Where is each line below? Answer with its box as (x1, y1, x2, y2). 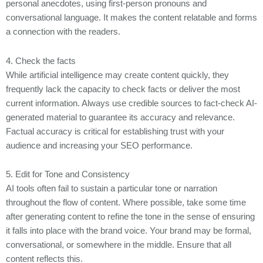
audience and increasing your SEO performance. (6, 140, 193, 150)
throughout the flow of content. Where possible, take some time (6, 198, 246, 208)
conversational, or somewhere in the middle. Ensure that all (6, 240, 231, 250)
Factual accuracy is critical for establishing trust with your (6, 126, 224, 136)
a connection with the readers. (6, 26, 120, 36)
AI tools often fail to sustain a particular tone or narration (6, 184, 217, 194)
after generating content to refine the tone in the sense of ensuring (6, 212, 255, 222)
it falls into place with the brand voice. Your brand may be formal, (6, 226, 251, 236)
